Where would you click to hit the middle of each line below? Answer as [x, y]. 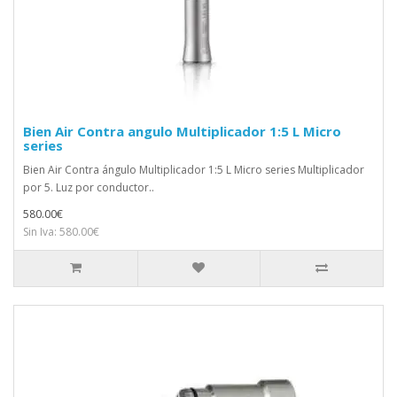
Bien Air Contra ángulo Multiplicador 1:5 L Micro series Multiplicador [194, 169]
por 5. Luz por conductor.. [89, 187]
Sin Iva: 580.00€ [61, 231]
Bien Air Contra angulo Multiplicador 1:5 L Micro [182, 131]
